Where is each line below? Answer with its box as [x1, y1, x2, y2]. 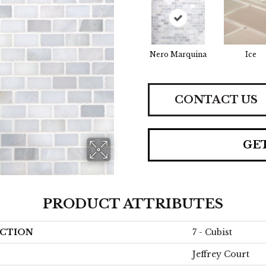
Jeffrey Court [192, 249, 249, 259]
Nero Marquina [150, 50, 207, 59]
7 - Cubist [192, 227, 232, 237]
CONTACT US [174, 93, 258, 106]
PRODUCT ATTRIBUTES [43, 196, 223, 212]
